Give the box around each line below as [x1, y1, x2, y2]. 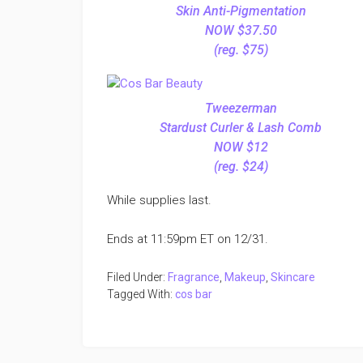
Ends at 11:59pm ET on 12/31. [107, 232, 268, 247]
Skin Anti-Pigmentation [175, 3, 306, 19]
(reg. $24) [213, 159, 268, 175]
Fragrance [168, 271, 220, 284]
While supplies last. [107, 193, 211, 208]
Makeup [224, 271, 266, 284]
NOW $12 [213, 139, 268, 156]
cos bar [175, 288, 212, 301]
